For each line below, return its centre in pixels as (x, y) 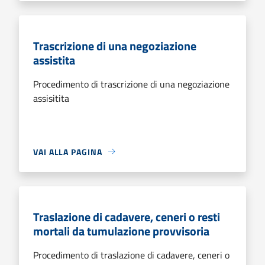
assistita (54, 60)
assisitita (51, 98)
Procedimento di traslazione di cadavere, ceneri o (131, 255)
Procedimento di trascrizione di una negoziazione (131, 84)
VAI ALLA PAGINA (68, 151)
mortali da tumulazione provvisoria (121, 231)
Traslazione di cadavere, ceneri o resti (127, 216)
